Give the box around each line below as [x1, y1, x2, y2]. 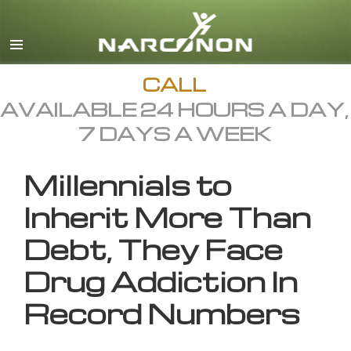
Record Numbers [24, 295, 300, 331]
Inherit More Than [24, 199, 311, 235]
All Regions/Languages [212, 42, 331, 57]
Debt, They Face [24, 231, 283, 267]
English [212, 14, 251, 29]
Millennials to [24, 167, 232, 203]
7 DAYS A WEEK [78, 121, 271, 146]
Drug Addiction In [24, 263, 298, 299]
